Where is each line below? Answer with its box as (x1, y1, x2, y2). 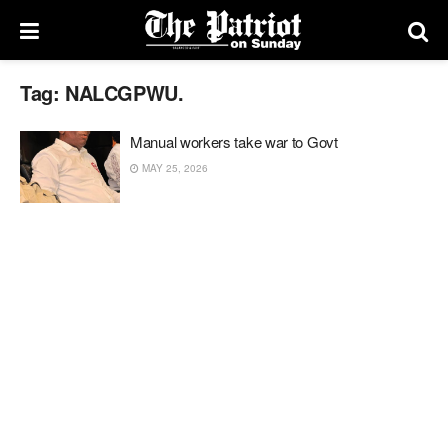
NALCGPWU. (65, 78, 184, 107)
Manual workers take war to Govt (130, 131, 338, 152)
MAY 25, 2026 (139, 161, 208, 175)
